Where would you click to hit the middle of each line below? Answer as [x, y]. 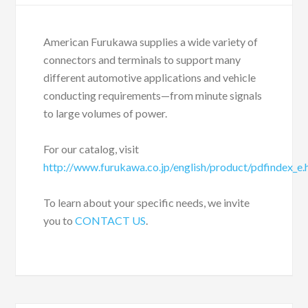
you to [59, 220]
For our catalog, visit [91, 149]
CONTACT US [111, 220]
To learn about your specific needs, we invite [147, 202]
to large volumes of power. [106, 113]
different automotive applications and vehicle [150, 77]
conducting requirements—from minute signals [153, 95]
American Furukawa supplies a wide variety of [151, 42]
